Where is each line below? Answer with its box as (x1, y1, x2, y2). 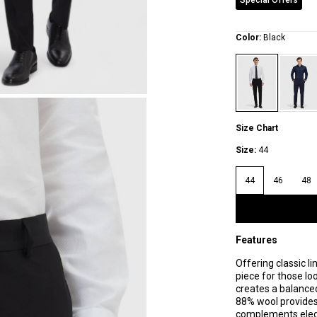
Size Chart (236, 123, 278, 134)
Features (236, 234, 277, 246)
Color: (236, 33, 261, 42)
